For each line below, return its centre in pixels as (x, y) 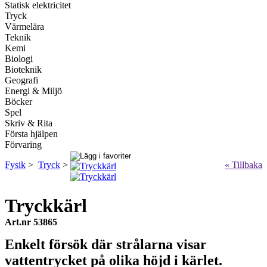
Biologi (19, 59)
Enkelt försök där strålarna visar (106, 245)
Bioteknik (23, 69)
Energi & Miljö (33, 91)
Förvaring (23, 145)
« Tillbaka (243, 165)
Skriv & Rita (29, 123)
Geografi (21, 80)
